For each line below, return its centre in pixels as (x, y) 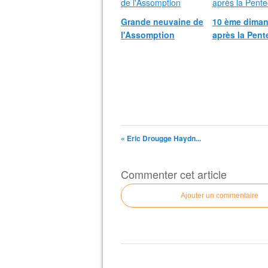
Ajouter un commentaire (220, 196)
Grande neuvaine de (162, 22)
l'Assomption (148, 35)
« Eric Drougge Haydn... (161, 138)
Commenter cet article (174, 174)
